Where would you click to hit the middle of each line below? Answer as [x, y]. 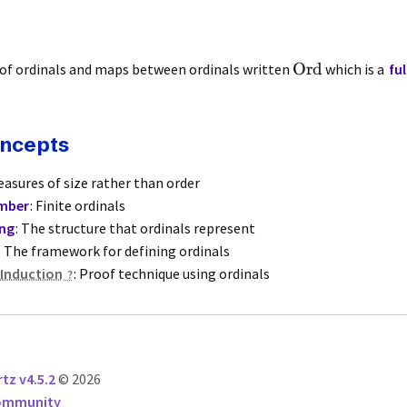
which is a [355, 69]
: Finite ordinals [78, 205]
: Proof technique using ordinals [172, 273]
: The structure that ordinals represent [136, 228]
